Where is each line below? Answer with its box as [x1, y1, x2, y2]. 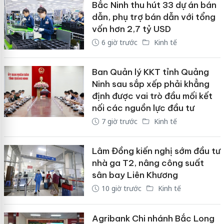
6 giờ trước [101, 37, 137, 47]
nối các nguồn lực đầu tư [91, 102, 194, 114]
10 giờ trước [101, 183, 141, 193]
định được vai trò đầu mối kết [91, 90, 212, 102]
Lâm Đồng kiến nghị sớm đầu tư [91, 145, 220, 157]
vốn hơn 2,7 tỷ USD [91, 23, 171, 34]
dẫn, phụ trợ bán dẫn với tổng [91, 11, 215, 22]
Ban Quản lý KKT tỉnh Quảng [91, 66, 209, 78]
